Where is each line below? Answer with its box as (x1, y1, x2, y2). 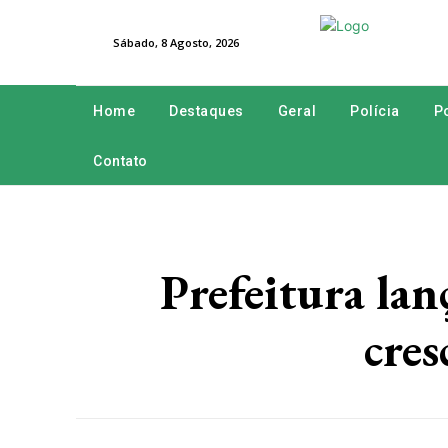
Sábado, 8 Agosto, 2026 (113, 35, 239, 50)
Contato (93, 153, 148, 169)
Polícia (350, 103, 400, 119)
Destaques (169, 103, 244, 119)
